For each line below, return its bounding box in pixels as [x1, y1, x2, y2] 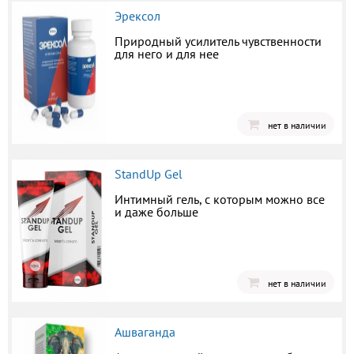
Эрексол [115, 8, 160, 24]
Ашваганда [115, 324, 175, 341]
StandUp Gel [115, 166, 183, 183]
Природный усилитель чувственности [115, 33, 322, 50]
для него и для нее [115, 46, 219, 62]
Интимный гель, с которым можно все [115, 191, 325, 208]
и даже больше [115, 204, 198, 220]
